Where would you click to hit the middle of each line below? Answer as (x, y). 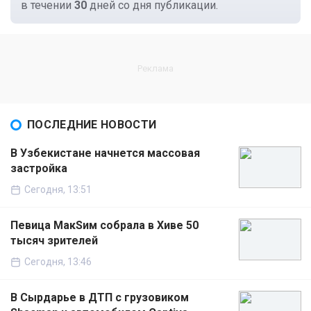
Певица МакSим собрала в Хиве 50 (104, 226)
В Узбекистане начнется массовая (105, 153)
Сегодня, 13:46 (58, 262)
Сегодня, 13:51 (58, 190)
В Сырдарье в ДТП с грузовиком (100, 298)
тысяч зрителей (54, 241)
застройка (39, 169)
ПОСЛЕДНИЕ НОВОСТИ (92, 125)
